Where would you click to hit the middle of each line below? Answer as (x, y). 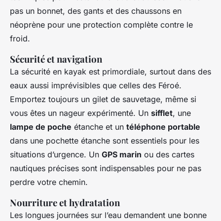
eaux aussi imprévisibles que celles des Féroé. (96, 86)
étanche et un (99, 127)
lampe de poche (41, 127)
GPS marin (122, 155)
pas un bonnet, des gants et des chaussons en (96, 11)
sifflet (162, 113)
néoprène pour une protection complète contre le (101, 25)
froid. (20, 39)
